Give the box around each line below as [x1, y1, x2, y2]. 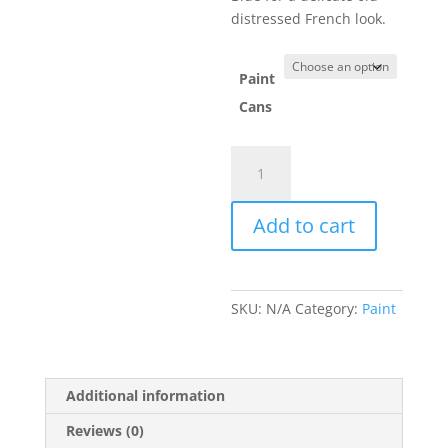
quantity [230, 170, 287, 189]
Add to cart [253, 212, 356, 239]
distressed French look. [231, 9, 387, 28]
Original [230, 147, 285, 166]
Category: [295, 299, 363, 318]
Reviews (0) [65, 421, 144, 440]
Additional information [65, 386, 225, 405]
